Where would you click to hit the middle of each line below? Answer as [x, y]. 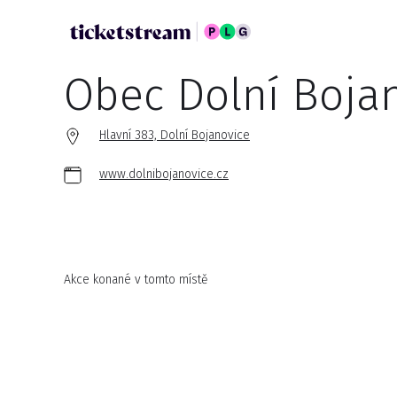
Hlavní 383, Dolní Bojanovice [175, 135]
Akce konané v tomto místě [136, 280]
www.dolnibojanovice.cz [164, 174]
